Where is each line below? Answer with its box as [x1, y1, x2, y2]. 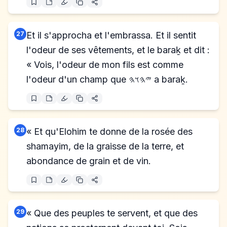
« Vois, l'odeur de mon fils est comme [26, 59, 183, 70]
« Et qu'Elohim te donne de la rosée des [26, 126, 193, 137]
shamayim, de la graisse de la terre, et [26, 141, 184, 152]
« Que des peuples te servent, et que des [26, 208, 198, 218]
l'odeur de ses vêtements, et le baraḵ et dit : [26, 45, 210, 55]
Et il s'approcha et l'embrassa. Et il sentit [26, 30, 196, 41]
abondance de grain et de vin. [26, 156, 151, 166]
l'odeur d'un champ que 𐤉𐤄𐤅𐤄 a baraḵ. [152, 74, 188, 85]
